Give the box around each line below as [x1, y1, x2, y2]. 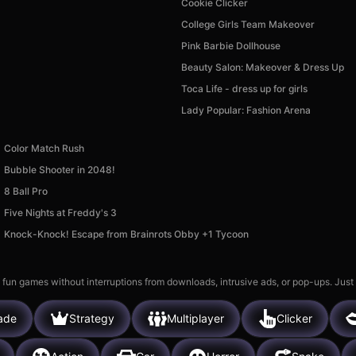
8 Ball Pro [3, 184, 48, 197]
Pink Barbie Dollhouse [181, 39, 281, 52]
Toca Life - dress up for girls [181, 82, 308, 95]
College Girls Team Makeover [181, 17, 315, 30]
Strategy [69, 311, 114, 326]
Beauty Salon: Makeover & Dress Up [181, 60, 344, 73]
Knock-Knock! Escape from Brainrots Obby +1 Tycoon [3, 227, 249, 240]
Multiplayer [167, 311, 224, 326]
